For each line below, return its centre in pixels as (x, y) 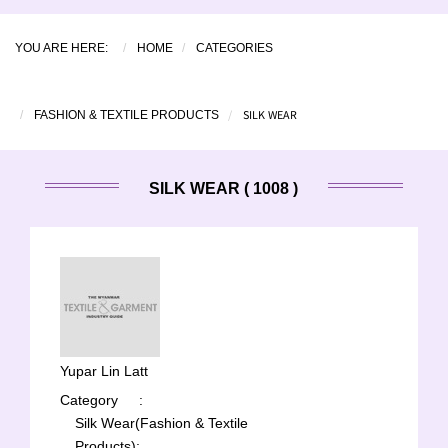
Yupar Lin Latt (104, 371)
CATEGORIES (234, 48)
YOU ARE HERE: (64, 48)
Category (89, 400)
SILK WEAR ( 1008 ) (223, 188)
